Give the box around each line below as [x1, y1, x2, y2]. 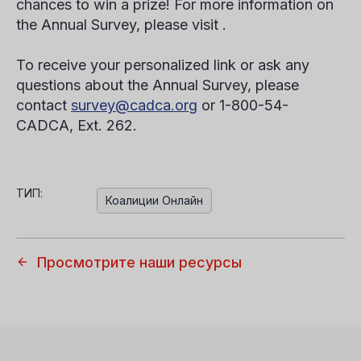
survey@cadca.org [71, 97, 197, 114]
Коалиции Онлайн [106, 193, 203, 207]
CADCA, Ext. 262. [16, 117, 137, 134]
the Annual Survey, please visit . [16, 16, 226, 33]
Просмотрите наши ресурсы [37, 254, 242, 271]
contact [16, 97, 71, 114]
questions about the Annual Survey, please [16, 77, 299, 93]
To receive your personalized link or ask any [16, 56, 309, 73]
